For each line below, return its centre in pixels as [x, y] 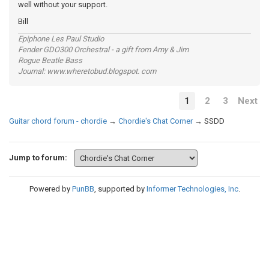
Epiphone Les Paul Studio [61, 38]
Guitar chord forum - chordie [58, 121]
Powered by [50, 189]
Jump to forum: [38, 157]
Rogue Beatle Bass [50, 60]
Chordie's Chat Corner [156, 121]
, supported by [120, 189]
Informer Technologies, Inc [192, 189]
